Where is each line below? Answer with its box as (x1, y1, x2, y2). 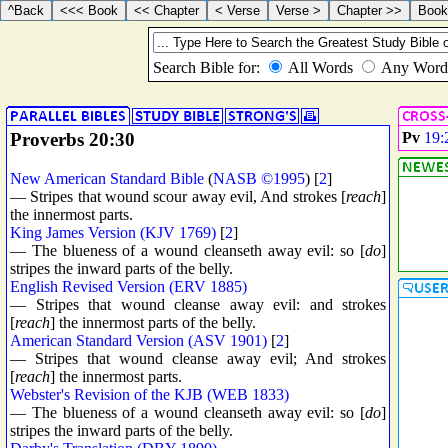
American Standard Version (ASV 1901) (10, 331, 267, 349)
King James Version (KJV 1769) (10, 223, 216, 241)
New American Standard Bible (10, 169, 204, 187)
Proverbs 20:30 (10, 129, 135, 150)
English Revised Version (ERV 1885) (10, 277, 247, 295)
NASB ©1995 (213, 169, 305, 187)
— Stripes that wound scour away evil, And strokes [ (10, 187, 346, 205)
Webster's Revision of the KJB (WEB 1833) (10, 385, 289, 403)
